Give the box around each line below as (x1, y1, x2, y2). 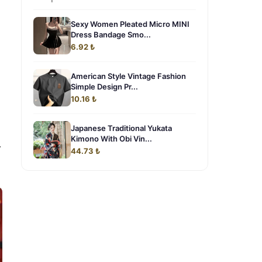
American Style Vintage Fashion (71, 71, 186, 81)
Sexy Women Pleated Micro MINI (71, 19, 189, 29)
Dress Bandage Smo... (71, 30, 151, 39)
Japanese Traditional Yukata (71, 123, 172, 133)
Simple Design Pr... (71, 82, 138, 91)
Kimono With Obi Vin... (71, 134, 152, 143)
